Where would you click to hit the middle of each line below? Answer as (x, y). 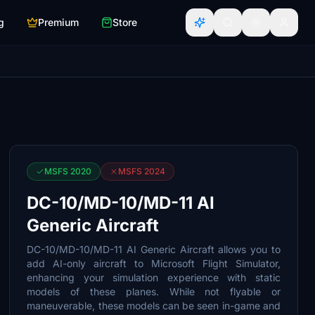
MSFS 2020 (68, 171)
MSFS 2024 (142, 171)
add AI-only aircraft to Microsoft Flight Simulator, (154, 263)
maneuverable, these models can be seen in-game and (154, 306)
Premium (58, 22)
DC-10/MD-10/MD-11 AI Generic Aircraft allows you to (154, 249)
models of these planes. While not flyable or (154, 291)
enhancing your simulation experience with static (154, 277)
